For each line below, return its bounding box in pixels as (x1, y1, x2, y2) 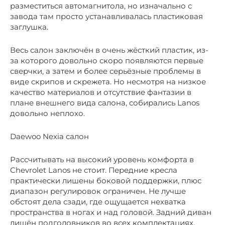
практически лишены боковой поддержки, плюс (10, 176, 201, 186)
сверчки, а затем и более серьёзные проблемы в (10, 66, 201, 76)
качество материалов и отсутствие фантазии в (10, 87, 191, 97)
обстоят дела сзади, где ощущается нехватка (10, 197, 186, 207)
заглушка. (10, 22, 48, 32)
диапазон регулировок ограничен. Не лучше (10, 186, 186, 196)
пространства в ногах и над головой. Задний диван (10, 207, 211, 217)
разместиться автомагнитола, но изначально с (10, 1, 192, 11)
